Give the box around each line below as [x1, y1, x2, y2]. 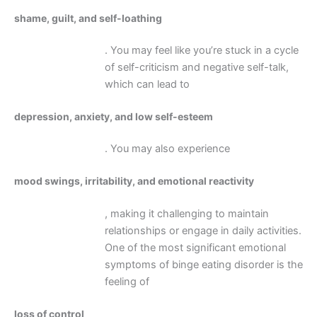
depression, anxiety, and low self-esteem [14, 110, 213, 123]
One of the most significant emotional [104, 241, 286, 254]
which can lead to [104, 78, 190, 91]
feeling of [104, 275, 149, 288]
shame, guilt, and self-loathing [14, 11, 162, 24]
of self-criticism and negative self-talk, [104, 61, 289, 74]
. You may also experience [104, 142, 230, 156]
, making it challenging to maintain [104, 207, 269, 220]
